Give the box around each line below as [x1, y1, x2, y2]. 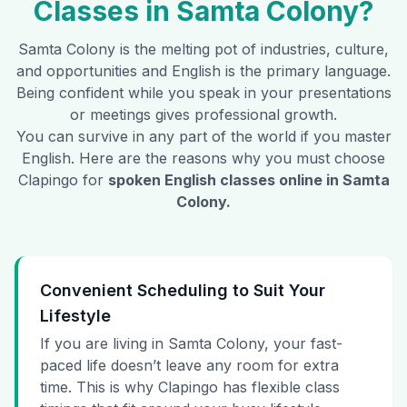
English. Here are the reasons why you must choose [22, 149, 385, 168]
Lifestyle [40, 306, 111, 326]
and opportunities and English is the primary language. [16, 62, 391, 81]
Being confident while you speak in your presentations [15, 84, 392, 103]
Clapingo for [17, 171, 104, 190]
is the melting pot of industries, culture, [115, 40, 389, 59]
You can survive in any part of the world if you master [15, 127, 392, 146]
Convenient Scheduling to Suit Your [40, 281, 325, 301]
